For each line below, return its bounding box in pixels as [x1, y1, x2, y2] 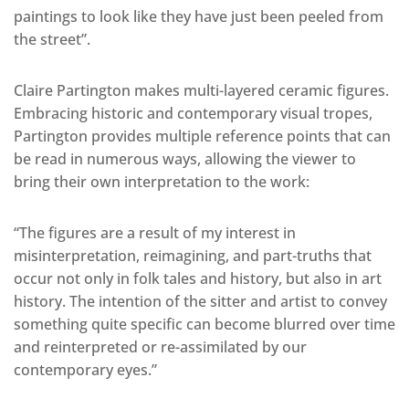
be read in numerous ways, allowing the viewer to [14, 148, 356, 169]
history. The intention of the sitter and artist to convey [14, 290, 387, 311]
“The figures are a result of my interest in [14, 222, 296, 243]
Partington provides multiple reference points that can [14, 125, 391, 146]
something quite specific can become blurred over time [14, 313, 395, 334]
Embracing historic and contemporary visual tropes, [14, 102, 372, 123]
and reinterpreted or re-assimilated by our [14, 336, 307, 357]
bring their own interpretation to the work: [14, 171, 309, 192]
